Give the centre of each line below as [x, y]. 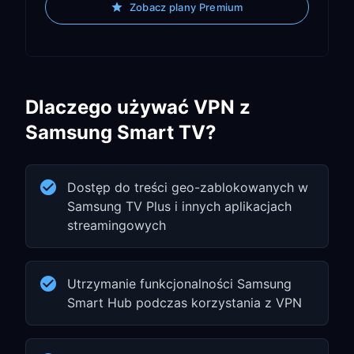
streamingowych [117, 225]
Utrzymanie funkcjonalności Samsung [179, 284]
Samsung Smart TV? [121, 132]
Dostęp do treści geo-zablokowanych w [188, 187]
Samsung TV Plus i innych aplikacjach [179, 206]
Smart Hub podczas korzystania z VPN [185, 303]
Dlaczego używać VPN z [138, 107]
